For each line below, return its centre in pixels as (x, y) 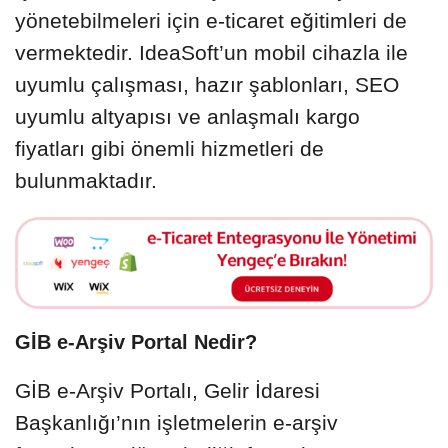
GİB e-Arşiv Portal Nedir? (136, 341)
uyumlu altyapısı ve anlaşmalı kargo (187, 116)
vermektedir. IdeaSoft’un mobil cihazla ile (211, 52)
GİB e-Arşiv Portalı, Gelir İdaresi (167, 390)
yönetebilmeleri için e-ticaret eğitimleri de (211, 20)
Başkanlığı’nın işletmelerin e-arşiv (176, 422)
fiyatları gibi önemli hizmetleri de (169, 148)
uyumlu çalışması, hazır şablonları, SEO (207, 84)
